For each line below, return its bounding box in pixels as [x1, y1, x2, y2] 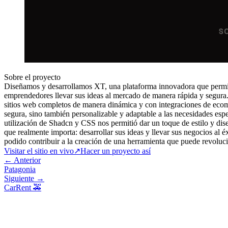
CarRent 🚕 [4, 183, 41, 192]
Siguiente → [4, 174, 44, 183]
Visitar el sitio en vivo [4, 146, 74, 155]
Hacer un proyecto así [80, 146, 151, 155]
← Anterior [4, 155, 41, 164]
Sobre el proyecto [4, 72, 61, 81]
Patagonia [4, 164, 36, 174]
